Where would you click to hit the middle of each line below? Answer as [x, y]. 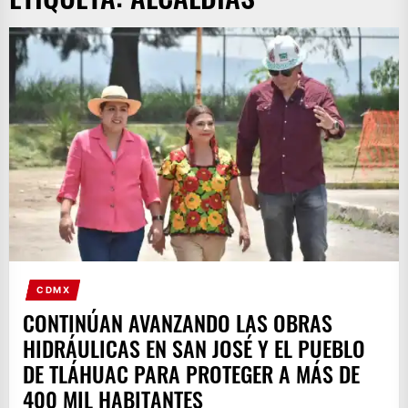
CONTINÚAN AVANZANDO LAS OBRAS [178, 323]
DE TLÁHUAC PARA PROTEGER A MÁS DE [191, 374]
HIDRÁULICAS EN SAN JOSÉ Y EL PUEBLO [194, 348]
